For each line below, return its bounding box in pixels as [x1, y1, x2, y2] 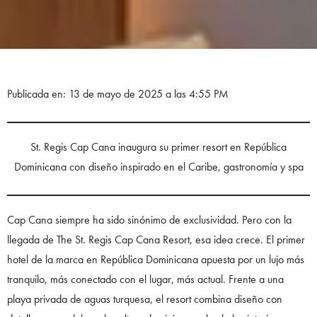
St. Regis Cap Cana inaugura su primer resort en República [30, 139, 287, 155]
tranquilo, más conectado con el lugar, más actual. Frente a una [7, 272, 284, 287]
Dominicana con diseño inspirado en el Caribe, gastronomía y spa [13, 159, 304, 175]
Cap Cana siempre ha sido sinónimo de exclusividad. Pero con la [7, 212, 292, 228]
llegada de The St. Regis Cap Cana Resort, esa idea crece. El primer [7, 232, 305, 248]
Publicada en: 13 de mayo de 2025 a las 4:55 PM [7, 86, 229, 102]
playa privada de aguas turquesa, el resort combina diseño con [7, 292, 282, 307]
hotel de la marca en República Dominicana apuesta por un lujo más [7, 252, 304, 267]
